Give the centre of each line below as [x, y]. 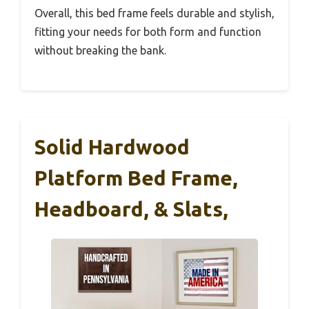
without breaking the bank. [100, 50]
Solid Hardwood [112, 147]
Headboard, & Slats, [131, 209]
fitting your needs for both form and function [148, 31]
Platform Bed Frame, [136, 178]
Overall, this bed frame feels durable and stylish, [154, 13]
